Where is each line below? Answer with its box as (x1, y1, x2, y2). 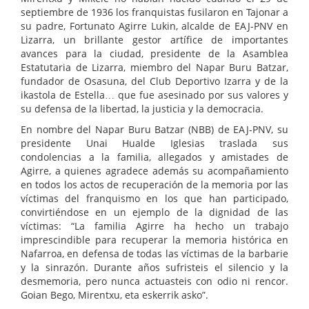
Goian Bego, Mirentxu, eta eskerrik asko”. (21, 288, 208, 302)
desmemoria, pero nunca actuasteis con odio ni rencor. (21, 275, 288, 288)
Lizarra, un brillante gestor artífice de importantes (21, 33, 288, 47)
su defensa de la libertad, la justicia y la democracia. (21, 102, 263, 116)
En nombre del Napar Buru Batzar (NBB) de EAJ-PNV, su (21, 123, 288, 137)
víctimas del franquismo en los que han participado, (21, 192, 288, 206)
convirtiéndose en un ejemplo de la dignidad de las (21, 206, 288, 219)
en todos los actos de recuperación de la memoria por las (21, 178, 288, 192)
